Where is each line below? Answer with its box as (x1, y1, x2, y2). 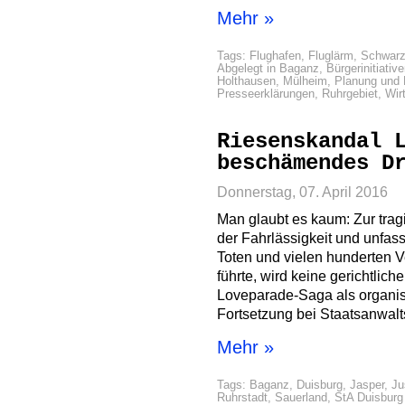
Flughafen (250, 49, 301, 62)
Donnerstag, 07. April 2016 (217, 184, 388, 200)
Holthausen (217, 74, 276, 88)
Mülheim (283, 74, 327, 88)
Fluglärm (308, 49, 353, 62)
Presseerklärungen (217, 87, 315, 100)
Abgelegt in (217, 61, 279, 75)
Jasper (350, 378, 384, 391)
